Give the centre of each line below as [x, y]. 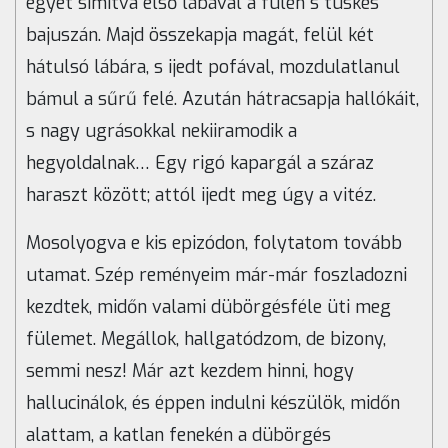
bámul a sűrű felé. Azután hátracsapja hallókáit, [222, 99]
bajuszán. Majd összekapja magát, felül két [200, 35]
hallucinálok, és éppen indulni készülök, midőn [213, 403]
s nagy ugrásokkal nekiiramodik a [161, 131]
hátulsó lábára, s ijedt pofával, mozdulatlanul [213, 67]
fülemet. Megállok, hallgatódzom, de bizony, [206, 339]
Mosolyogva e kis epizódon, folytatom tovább [214, 243]
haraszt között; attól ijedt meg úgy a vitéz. [201, 195]
